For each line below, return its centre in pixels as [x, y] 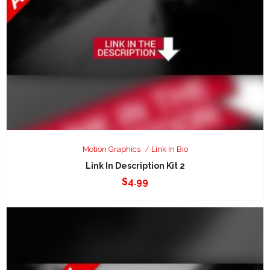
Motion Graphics [111, 149]
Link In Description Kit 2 [135, 166]
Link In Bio [169, 149]
